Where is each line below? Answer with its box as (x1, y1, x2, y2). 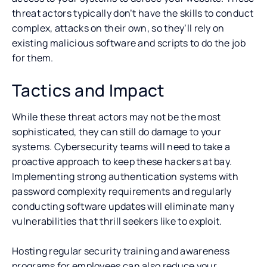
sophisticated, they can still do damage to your (12, 125, 222, 138)
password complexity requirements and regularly (12, 184, 232, 198)
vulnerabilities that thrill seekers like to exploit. (12, 214, 222, 228)
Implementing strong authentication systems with (12, 169, 239, 183)
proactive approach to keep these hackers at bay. (12, 154, 232, 168)
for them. (12, 51, 54, 64)
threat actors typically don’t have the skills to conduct (12, 6, 254, 20)
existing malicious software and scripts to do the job (12, 36, 246, 49)
